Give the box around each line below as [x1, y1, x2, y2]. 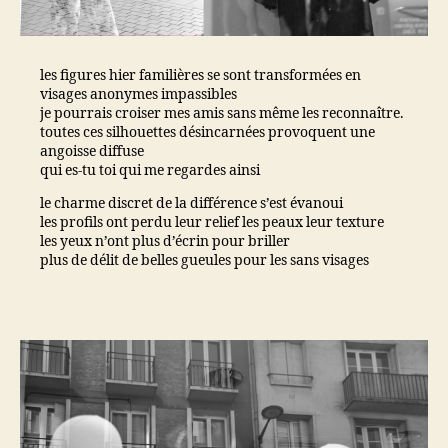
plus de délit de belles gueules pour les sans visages [40, 251, 369, 269]
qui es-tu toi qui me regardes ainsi [40, 161, 260, 179]
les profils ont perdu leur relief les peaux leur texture [40, 213, 384, 231]
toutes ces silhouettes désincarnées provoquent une [40, 123, 375, 141]
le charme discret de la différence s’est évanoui [40, 194, 343, 212]
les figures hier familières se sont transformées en [40, 66, 361, 84]
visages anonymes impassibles [40, 85, 237, 103]
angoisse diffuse [40, 142, 144, 160]
